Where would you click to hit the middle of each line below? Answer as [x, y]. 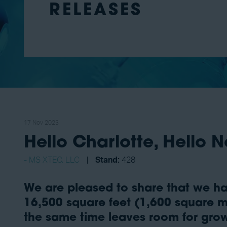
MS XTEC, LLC [54, 160]
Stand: [107, 160]
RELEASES [96, 11]
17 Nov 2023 [41, 123]
